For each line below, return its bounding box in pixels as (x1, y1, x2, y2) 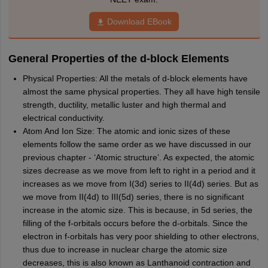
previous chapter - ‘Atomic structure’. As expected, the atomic (22, 152, 254, 162)
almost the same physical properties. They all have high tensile (22, 86, 260, 96)
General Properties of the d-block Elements (8, 52, 229, 65)
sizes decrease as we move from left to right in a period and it (22, 165, 255, 175)
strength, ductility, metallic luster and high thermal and (22, 99, 226, 109)
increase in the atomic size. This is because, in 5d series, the (22, 205, 252, 215)
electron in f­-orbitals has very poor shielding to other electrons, (22, 231, 259, 241)
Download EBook (107, 16, 172, 26)
